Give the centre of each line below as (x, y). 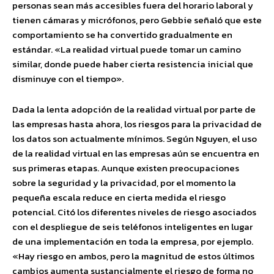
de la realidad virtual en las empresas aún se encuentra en (136, 153)
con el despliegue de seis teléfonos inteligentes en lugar (132, 227)
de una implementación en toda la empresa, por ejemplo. (133, 241)
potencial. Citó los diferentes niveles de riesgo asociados (134, 212)
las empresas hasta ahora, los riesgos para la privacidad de (137, 124)
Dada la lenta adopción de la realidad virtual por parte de (134, 109)
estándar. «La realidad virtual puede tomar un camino (127, 49)
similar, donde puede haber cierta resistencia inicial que (133, 64)
